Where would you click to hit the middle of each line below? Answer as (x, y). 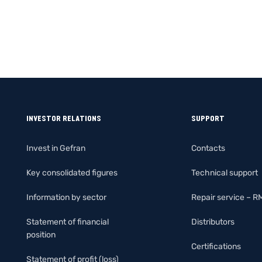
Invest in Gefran (56, 148)
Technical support (224, 173)
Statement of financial (68, 222)
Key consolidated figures (72, 173)
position (41, 235)
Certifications (216, 246)
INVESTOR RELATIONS (64, 118)
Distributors (213, 222)
